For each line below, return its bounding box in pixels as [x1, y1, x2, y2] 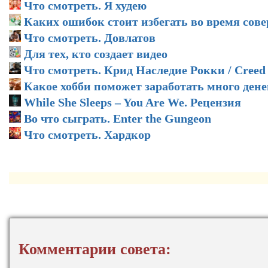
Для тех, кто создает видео [24, 47, 167, 60]
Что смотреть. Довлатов [24, 31, 156, 44]
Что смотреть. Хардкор [24, 127, 151, 141]
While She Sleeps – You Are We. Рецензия [24, 95, 241, 109]
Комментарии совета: [19, 240, 171, 258]
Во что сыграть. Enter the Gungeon [24, 111, 211, 125]
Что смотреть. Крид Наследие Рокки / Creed [24, 63, 266, 77]
